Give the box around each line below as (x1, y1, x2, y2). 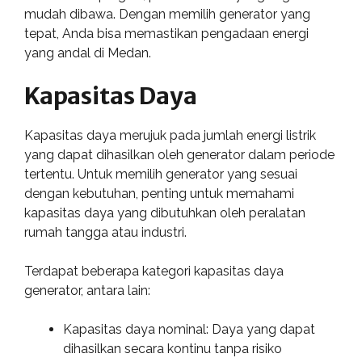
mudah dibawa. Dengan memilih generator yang (24, 6, 310, 22)
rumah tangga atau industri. (24, 225, 187, 240)
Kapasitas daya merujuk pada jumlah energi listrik (24, 128, 316, 143)
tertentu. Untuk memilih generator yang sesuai (24, 166, 297, 182)
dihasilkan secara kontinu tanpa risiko (63, 341, 282, 356)
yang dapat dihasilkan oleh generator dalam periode (24, 147, 335, 162)
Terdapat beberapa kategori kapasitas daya (24, 263, 284, 279)
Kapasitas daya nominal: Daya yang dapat (63, 322, 315, 337)
